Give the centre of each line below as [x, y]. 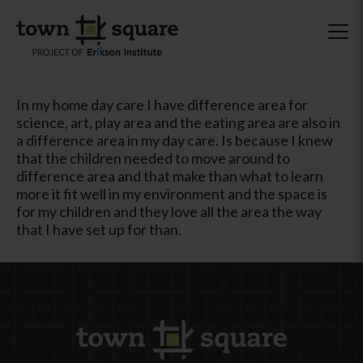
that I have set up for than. [99, 229]
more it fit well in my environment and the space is [172, 193]
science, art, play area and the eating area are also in [178, 122]
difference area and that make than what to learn [170, 175]
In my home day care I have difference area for [162, 104]
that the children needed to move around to [153, 158]
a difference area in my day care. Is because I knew [175, 140]
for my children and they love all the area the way [169, 211]
